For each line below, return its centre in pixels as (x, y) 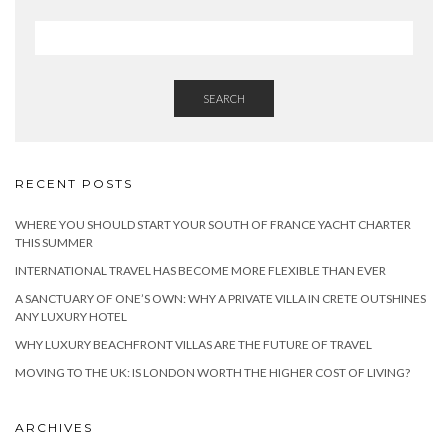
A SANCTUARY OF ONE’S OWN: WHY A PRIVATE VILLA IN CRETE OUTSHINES (220, 298)
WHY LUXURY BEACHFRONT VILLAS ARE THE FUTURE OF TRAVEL (193, 344)
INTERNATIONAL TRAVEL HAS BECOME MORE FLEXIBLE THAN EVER (200, 270)
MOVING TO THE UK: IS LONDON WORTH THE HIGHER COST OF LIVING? (212, 372)
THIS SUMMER (54, 242)
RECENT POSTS (74, 183)
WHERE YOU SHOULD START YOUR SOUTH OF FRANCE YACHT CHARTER (213, 224)
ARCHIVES (54, 427)
